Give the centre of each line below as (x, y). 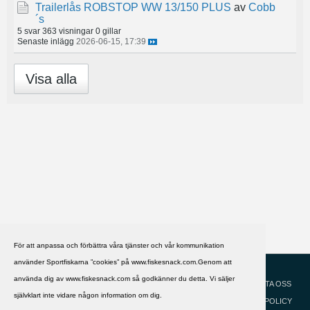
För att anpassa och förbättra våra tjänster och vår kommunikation (119, 245)
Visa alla (51, 79)
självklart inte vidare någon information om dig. (88, 295)
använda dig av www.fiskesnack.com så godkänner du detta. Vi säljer (124, 278)
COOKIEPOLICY (263, 301)
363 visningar (68, 31)
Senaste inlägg (46, 42)
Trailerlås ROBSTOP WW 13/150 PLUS (133, 8)
